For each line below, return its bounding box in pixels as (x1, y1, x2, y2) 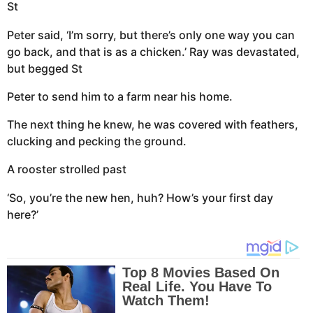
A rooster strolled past (7, 162, 126, 177)
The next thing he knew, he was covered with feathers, (7, 117, 298, 132)
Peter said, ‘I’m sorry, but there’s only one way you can (7, 27, 295, 42)
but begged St (7, 61, 82, 75)
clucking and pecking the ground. (7, 134, 187, 149)
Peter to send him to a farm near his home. (7, 89, 233, 103)
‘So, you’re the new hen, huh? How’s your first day (7, 190, 273, 205)
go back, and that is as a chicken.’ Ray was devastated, (7, 44, 300, 59)
